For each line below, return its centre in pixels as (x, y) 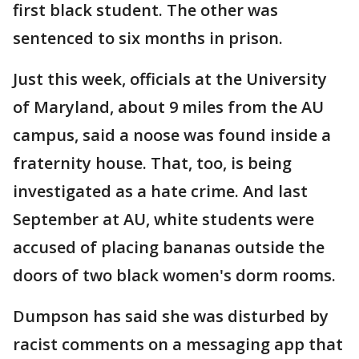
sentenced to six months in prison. (148, 38)
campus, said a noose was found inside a (172, 135)
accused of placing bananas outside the (169, 247)
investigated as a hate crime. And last (160, 191)
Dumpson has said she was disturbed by (171, 316)
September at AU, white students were (163, 219)
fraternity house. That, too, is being (152, 163)
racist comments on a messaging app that (178, 344)
